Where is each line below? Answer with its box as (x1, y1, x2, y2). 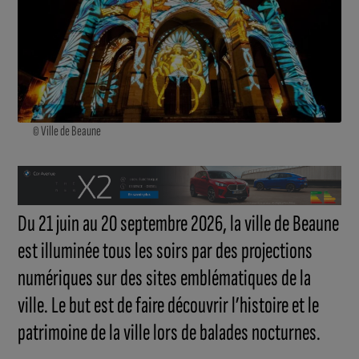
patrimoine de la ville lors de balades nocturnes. (18, 318, 321, 347)
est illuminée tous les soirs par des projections (18, 236, 313, 265)
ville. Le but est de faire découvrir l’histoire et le (18, 291, 320, 320)
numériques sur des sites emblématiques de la (18, 264, 312, 292)
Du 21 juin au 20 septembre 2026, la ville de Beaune (18, 209, 340, 238)
